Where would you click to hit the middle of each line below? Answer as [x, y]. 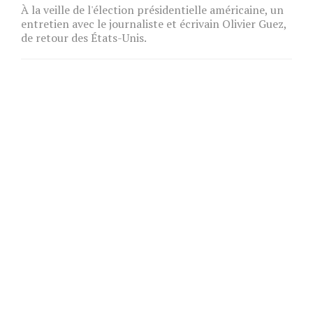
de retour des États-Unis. [84, 38]
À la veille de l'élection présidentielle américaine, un [152, 10]
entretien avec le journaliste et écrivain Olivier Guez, [154, 24]
